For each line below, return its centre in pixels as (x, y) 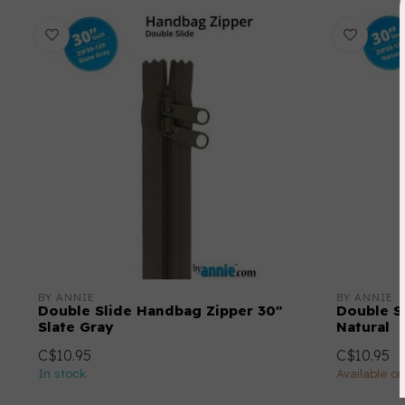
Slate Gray (76, 327)
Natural (363, 327)
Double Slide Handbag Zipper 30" (160, 311)
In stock (62, 373)
